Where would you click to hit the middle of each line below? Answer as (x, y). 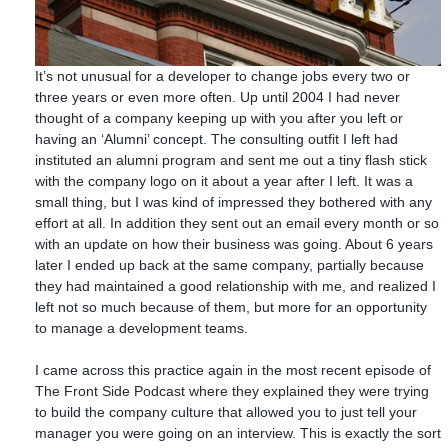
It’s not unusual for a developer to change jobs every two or (222, 75)
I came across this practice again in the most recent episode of (233, 369)
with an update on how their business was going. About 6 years (234, 243)
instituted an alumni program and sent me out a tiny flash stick (231, 159)
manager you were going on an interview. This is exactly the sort (238, 432)
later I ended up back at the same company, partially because (229, 264)
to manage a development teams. (141, 327)
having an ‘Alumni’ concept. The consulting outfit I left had (216, 138)
